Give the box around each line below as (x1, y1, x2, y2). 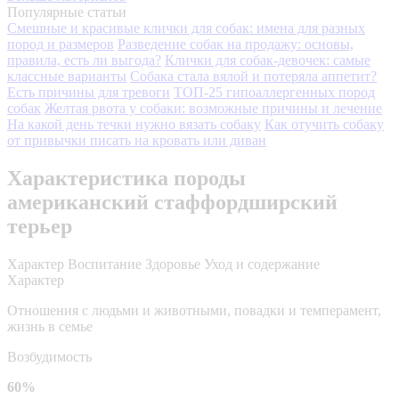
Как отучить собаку (265, 116, 384, 132)
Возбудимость (7, 348, 92, 364)
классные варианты (7, 68, 126, 84)
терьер (7, 214, 72, 238)
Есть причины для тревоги (7, 84, 170, 100)
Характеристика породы (7, 166, 246, 190)
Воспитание (68, 256, 142, 272)
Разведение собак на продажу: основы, (118, 36, 354, 52)
